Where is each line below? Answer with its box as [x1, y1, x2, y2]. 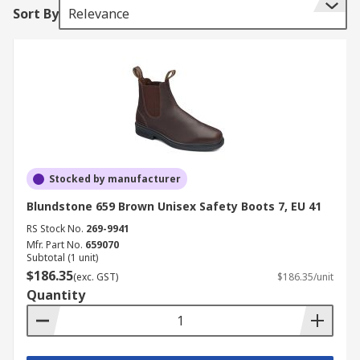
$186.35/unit [277, 270, 333, 284]
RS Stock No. [27, 222, 84, 235]
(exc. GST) [73, 270, 118, 284]
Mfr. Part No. [27, 238, 83, 252]
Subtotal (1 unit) [27, 251, 98, 264]
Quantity [27, 286, 85, 304]
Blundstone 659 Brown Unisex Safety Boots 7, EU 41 [27, 198, 321, 214]
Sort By [13, 5, 59, 22]
